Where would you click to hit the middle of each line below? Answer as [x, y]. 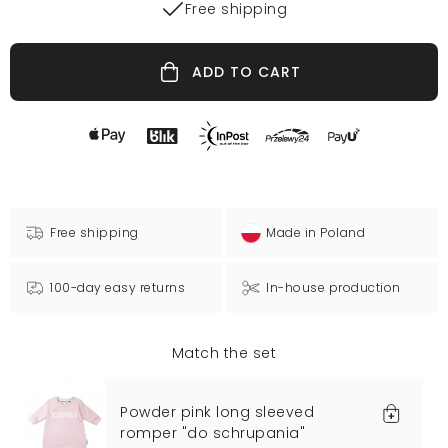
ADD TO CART [246, 72]
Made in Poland [316, 233]
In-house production [333, 288]
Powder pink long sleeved [217, 412]
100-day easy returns [117, 288]
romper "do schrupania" [212, 433]
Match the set [224, 353]
